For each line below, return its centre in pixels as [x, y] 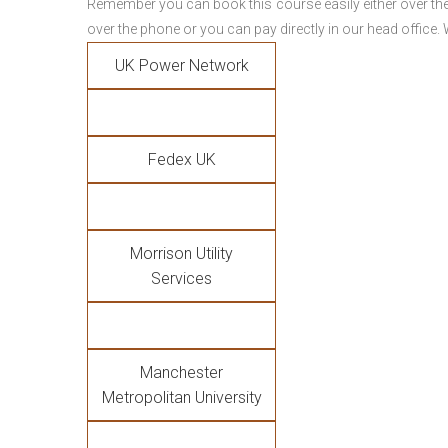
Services [181, 278]
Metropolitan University [181, 397]
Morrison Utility [181, 253]
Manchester [181, 372]
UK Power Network [181, 65]
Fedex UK [181, 159]
